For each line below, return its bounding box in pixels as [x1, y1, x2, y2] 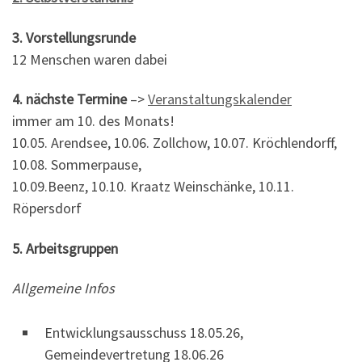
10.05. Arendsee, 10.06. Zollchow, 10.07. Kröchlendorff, [12, 133, 337, 153]
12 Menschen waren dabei [12, 49, 167, 69]
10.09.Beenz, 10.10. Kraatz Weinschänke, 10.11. [12, 177, 294, 196]
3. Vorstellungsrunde [12, 27, 136, 47]
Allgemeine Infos [12, 279, 115, 298]
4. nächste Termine [12, 90, 127, 109]
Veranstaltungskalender [148, 90, 292, 109]
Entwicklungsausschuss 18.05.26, [44, 323, 243, 343]
